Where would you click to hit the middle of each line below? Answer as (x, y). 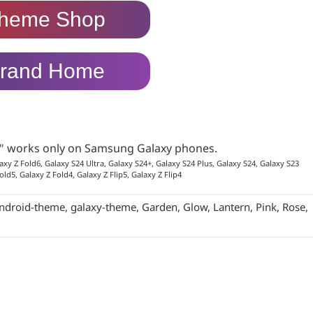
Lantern (232, 206)
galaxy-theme (103, 206)
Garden (160, 206)
